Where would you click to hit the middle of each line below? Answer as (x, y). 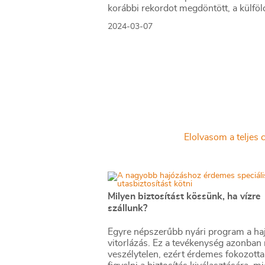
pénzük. (124, 31)
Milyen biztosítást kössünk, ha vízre (184, 196)
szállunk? (127, 208)
